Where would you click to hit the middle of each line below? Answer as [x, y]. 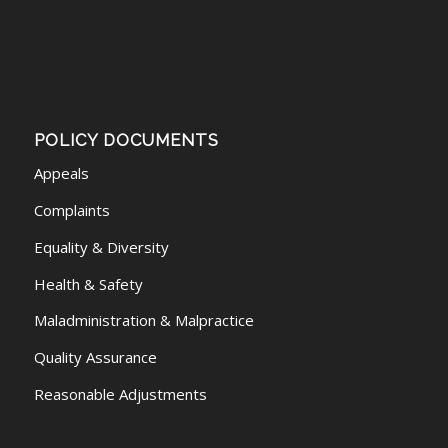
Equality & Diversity [101, 246]
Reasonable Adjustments [120, 393]
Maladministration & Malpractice [143, 320]
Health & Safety [88, 283]
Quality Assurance [95, 357]
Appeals [61, 173]
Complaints [71, 210]
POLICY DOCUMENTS [126, 139]
